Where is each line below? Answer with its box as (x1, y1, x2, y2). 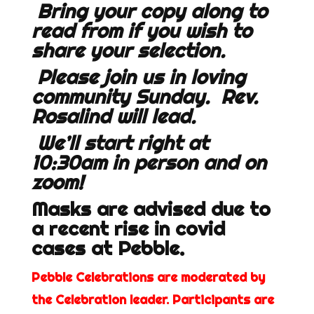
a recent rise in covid (31, 216, 225, 241)
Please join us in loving (36, 64, 245, 90)
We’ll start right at (36, 130, 208, 156)
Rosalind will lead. (31, 104, 196, 129)
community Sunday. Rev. (31, 84, 258, 109)
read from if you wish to (31, 18, 252, 43)
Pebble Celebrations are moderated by (31, 269, 265, 285)
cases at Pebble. (31, 235, 184, 261)
